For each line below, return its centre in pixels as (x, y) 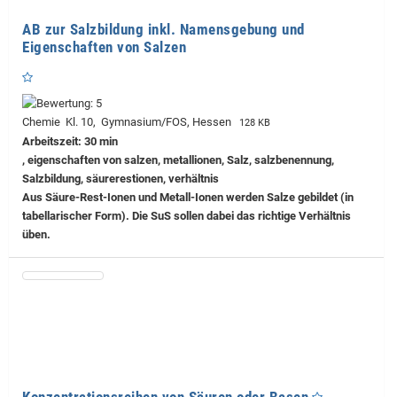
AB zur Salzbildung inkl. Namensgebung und (163, 29)
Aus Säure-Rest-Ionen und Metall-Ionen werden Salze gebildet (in (188, 197)
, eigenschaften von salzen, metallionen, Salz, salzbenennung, (178, 160)
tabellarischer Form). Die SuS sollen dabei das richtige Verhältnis (187, 215)
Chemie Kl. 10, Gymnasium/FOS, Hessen (129, 121)
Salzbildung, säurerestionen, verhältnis (121, 178)
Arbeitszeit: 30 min (70, 141)
